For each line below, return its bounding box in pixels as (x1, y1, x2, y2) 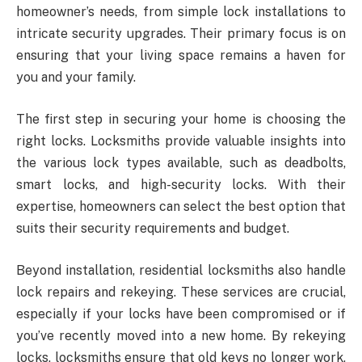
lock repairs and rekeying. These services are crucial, (16, 284, 346, 300)
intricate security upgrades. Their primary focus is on (16, 26, 346, 42)
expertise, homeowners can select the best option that (16, 199, 346, 215)
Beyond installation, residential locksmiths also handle (16, 262, 346, 278)
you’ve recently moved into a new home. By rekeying (16, 327, 346, 343)
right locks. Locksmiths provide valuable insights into (16, 133, 346, 149)
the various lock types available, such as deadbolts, (16, 155, 346, 171)
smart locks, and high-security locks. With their (16, 177, 346, 193)
